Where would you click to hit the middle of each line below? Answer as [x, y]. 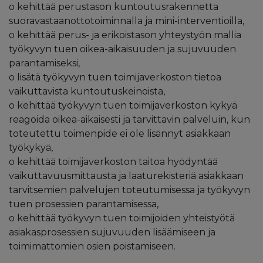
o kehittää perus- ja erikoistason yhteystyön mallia [125, 35]
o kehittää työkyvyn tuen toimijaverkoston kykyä [123, 105]
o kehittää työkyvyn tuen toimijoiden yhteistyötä [122, 218]
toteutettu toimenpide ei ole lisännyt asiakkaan [120, 133]
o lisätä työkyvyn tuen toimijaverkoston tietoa [115, 77]
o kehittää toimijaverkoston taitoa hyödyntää [113, 161]
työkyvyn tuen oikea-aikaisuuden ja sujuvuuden [122, 49]
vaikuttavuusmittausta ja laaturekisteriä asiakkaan [126, 176]
